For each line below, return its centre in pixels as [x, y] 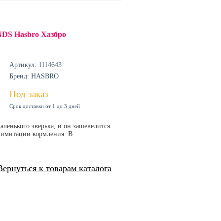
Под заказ [29, 94]
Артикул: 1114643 [36, 65]
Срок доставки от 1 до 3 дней [45, 106]
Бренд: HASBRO [34, 76]
